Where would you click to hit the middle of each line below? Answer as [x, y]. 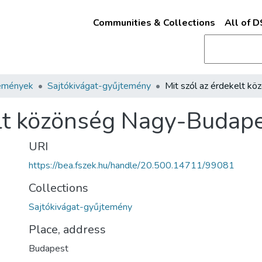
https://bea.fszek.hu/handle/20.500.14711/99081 [132, 166]
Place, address [67, 230]
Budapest [49, 249]
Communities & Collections [154, 23]
